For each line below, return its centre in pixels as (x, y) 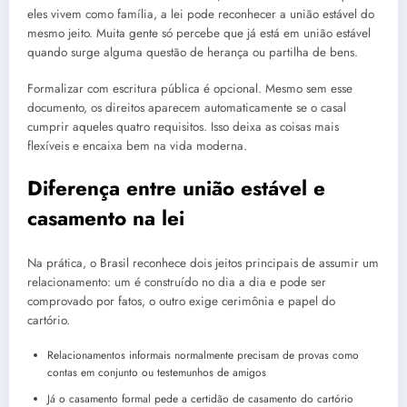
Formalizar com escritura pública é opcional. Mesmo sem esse (190, 89)
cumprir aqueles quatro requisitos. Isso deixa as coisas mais (183, 127)
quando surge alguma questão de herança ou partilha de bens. (193, 53)
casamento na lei (106, 218)
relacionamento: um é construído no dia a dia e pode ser (177, 283)
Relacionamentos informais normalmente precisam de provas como (203, 356)
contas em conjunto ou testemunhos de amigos (157, 373)
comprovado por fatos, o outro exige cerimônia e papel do (181, 302)
